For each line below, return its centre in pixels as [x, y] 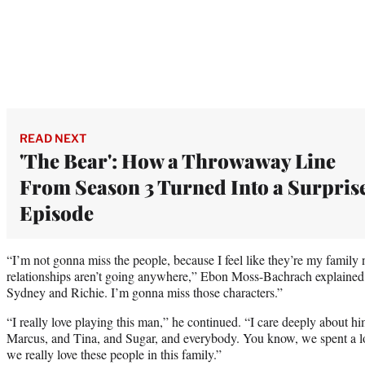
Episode [57, 212]
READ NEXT [53, 138]
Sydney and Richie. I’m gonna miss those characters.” [145, 292]
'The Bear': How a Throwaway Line [178, 160]
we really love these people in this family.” [114, 354]
